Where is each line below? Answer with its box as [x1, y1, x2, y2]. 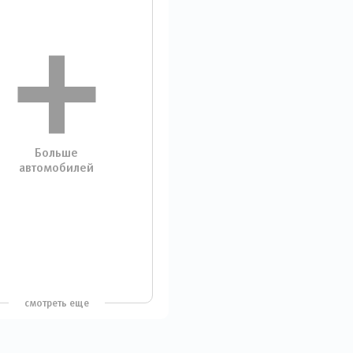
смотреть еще [24, 297, 89, 309]
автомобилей [19, 160, 94, 174]
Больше [35, 145, 78, 159]
